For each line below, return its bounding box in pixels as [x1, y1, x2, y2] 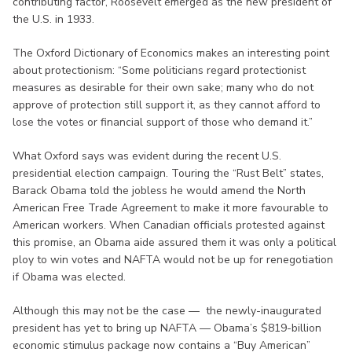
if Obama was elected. [13, 269, 126, 284]
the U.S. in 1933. [13, 11, 94, 27]
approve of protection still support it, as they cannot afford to [13, 97, 321, 112]
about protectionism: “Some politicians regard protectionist [13, 62, 306, 78]
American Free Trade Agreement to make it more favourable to [13, 200, 328, 215]
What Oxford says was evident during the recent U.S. [13, 148, 281, 163]
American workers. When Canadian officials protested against [13, 217, 324, 233]
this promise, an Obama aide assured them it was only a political [13, 234, 336, 250]
